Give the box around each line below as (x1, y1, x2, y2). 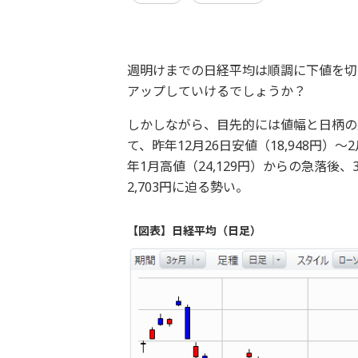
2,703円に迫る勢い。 (126, 178, 249, 196)
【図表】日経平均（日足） (126, 223, 261, 238)
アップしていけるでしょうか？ (126, 82, 309, 100)
